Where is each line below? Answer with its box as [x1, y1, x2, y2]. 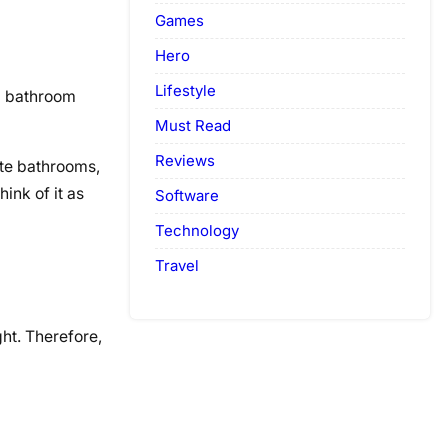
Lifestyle [155, 80, 216, 100]
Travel [155, 255, 199, 275]
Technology [155, 220, 239, 240]
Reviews [155, 150, 215, 170]
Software [155, 185, 219, 205]
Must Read [155, 115, 231, 135]
